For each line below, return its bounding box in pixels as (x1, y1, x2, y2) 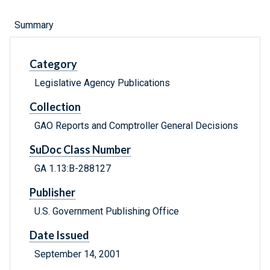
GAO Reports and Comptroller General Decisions (34, 120, 238, 132)
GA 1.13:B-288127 (34, 163, 111, 175)
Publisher (30, 186, 75, 199)
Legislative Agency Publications (34, 77, 170, 89)
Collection (30, 100, 81, 114)
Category (30, 57, 77, 71)
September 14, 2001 (34, 248, 121, 260)
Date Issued (30, 228, 89, 242)
